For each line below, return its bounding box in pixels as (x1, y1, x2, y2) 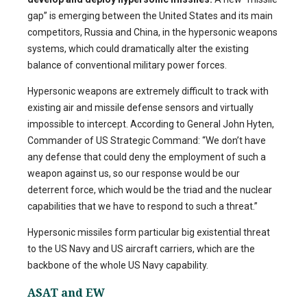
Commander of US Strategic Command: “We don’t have (27, 135, 266, 147)
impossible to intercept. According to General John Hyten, (27, 119, 274, 130)
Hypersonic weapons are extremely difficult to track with (27, 86, 269, 97)
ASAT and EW (27, 284, 105, 300)
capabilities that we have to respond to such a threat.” (27, 201, 258, 212)
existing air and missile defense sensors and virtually (27, 102, 254, 114)
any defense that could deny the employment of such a (27, 151, 266, 163)
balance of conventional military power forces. (27, 60, 227, 71)
